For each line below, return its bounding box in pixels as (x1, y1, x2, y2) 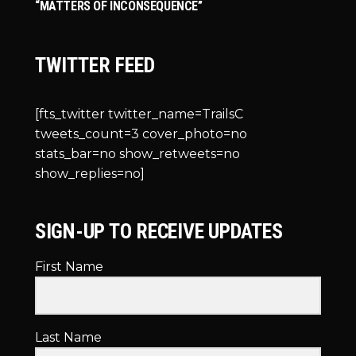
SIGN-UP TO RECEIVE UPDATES (35, 219, 283, 244)
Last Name (35, 329, 102, 345)
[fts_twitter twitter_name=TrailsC (35, 106, 243, 122)
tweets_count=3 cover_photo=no (35, 126, 247, 142)
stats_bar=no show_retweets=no (35, 146, 240, 162)
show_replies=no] (35, 166, 145, 182)
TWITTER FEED (35, 53, 155, 78)
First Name (35, 259, 103, 275)
